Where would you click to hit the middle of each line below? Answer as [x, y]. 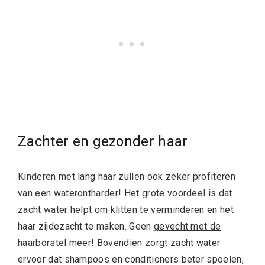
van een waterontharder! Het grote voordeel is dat [125, 193]
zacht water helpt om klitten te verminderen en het [126, 209]
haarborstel [42, 243]
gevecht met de [187, 226]
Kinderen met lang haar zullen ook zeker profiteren [127, 176]
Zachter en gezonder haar [103, 141]
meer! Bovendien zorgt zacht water [143, 243]
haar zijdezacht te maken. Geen [86, 226]
